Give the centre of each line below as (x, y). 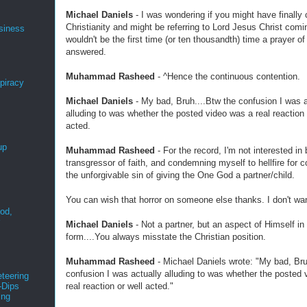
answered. (87, 52)
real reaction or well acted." (120, 286)
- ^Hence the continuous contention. (228, 76)
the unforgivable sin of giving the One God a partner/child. (180, 175)
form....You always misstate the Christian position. (166, 237)
